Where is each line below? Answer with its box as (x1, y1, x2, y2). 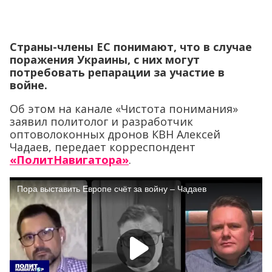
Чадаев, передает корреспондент (10, 139, 195, 154)
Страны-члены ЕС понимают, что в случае (10, 39, 252, 54)
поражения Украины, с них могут (10, 52, 200, 67)
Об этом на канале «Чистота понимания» (10, 101, 238, 116)
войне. (10, 77, 47, 92)
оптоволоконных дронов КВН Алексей (10, 126, 220, 141)
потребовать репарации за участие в (10, 64, 225, 80)
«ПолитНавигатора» (10, 152, 129, 167)
